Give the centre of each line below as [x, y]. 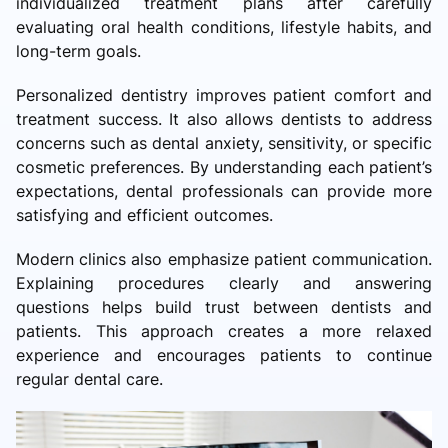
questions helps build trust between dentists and [224, 306]
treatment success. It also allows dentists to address [224, 118]
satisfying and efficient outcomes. [144, 214]
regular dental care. [89, 378]
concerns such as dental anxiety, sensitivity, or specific [224, 142]
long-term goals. [78, 50]
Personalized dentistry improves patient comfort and [224, 94]
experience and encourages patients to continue [224, 354]
